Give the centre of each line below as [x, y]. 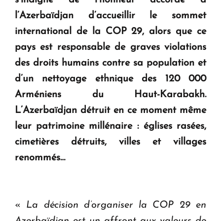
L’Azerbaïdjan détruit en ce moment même [110, 110]
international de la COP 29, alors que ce [110, 31]
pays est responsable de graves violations [110, 47]
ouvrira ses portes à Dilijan [73, 46]
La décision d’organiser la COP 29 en [116, 205]
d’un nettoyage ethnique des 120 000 [110, 79]
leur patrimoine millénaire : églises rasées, [110, 126]
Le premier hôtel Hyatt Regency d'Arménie [101, 33]
